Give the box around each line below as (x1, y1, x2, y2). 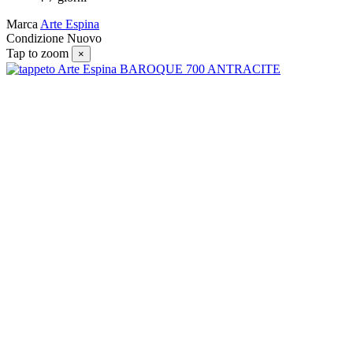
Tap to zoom (6, 46, 69, 60)
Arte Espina (40, 17, 99, 31)
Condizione (6, 31, 67, 45)
